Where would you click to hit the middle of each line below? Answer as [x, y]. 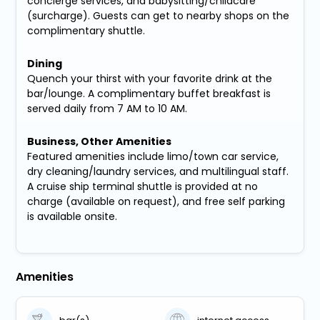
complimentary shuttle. [86, 31]
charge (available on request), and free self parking [156, 202]
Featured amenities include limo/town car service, [153, 157]
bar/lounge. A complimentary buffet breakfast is [149, 94]
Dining [45, 64]
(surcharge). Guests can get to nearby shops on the [159, 16]
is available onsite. [72, 217]
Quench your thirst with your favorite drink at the [150, 79]
